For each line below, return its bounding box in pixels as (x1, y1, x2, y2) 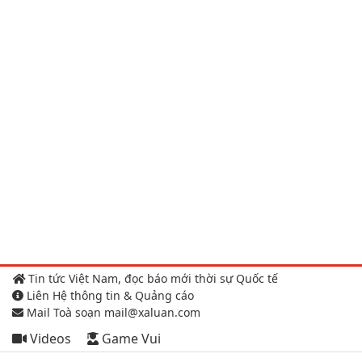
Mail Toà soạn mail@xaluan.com (23, 305, 200, 321)
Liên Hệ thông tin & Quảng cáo (23, 288, 194, 304)
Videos (27, 330, 71, 348)
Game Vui (99, 330, 161, 348)
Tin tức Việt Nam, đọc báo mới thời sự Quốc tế (25, 271, 278, 287)
